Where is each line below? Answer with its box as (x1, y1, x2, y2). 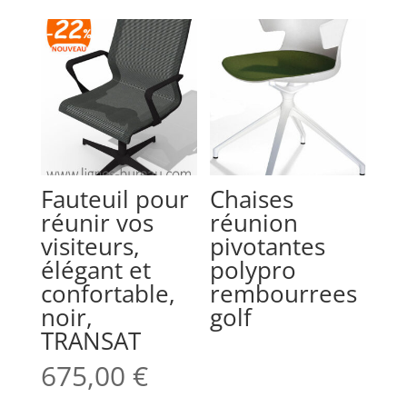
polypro (210, 253, 297, 287)
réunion (210, 206, 299, 240)
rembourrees (210, 277, 358, 311)
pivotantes (210, 230, 326, 263)
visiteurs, (40, 230, 140, 263)
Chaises (210, 183, 294, 216)
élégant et (40, 253, 151, 287)
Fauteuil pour (40, 183, 189, 216)
